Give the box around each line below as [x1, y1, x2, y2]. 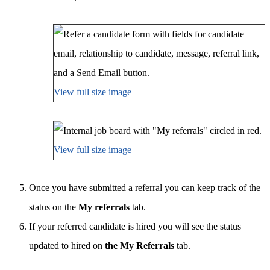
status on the [29, 202, 78, 213]
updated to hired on [29, 240, 105, 251]
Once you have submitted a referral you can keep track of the [29, 183, 260, 193]
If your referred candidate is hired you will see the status [29, 221, 241, 232]
